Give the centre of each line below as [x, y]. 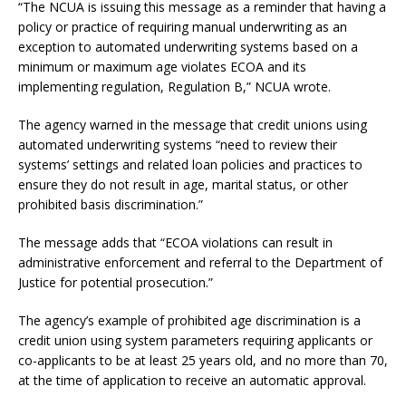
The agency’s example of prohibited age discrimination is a [189, 320]
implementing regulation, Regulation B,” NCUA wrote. [174, 86]
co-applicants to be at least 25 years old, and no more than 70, [203, 360]
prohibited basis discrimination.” [111, 204]
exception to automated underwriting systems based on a [188, 46]
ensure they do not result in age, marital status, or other [183, 184]
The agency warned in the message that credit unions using [193, 124]
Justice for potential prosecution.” [116, 282]
